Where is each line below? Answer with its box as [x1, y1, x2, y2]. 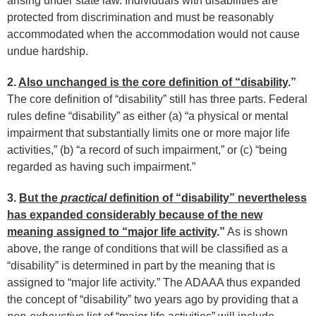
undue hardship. [7, 45, 88, 57]
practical [61, 192, 107, 204]
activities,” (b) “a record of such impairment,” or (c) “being [7, 144, 287, 156]
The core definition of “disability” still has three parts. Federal [7, 93, 308, 105]
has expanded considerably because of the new [7, 209, 262, 221]
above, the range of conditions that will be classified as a [7, 243, 288, 255]
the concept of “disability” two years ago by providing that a [7, 293, 298, 305]
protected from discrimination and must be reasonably [7, 11, 274, 23]
